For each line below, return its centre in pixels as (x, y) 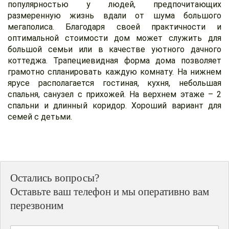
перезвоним (37, 206)
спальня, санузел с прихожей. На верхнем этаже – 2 (114, 94)
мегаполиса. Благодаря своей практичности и (114, 27)
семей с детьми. (40, 117)
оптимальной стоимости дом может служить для (114, 38)
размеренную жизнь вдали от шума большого (114, 15)
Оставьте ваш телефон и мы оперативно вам (110, 192)
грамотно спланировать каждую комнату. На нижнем (114, 72)
